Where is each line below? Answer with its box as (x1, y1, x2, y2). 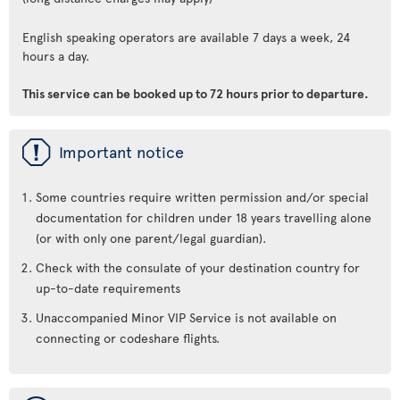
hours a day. (22, 47, 89, 64)
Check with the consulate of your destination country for (36, 259, 360, 276)
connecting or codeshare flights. (36, 329, 220, 346)
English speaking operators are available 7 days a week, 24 (22, 29, 350, 46)
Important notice (59, 140, 184, 162)
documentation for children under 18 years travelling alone (36, 209, 371, 226)
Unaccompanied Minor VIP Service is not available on (36, 309, 337, 326)
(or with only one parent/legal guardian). (36, 229, 266, 246)
